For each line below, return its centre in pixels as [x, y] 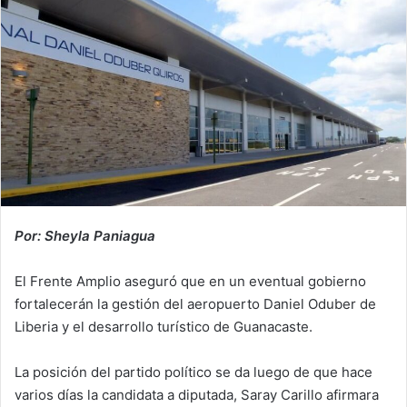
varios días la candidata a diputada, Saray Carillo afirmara [197, 394]
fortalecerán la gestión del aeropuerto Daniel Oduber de [195, 303]
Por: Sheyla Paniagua [85, 235]
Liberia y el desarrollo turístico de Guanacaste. [164, 326]
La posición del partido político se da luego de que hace [194, 372]
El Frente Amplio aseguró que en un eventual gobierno [192, 281]
